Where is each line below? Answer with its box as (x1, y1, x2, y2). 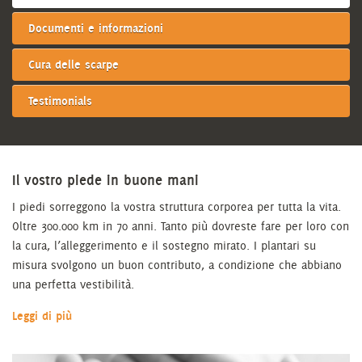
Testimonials (28, 94, 92, 108)
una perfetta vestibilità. (12, 277, 134, 292)
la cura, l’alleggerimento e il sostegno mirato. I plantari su (12, 238, 316, 253)
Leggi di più (12, 309, 72, 323)
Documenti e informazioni (28, 21, 163, 36)
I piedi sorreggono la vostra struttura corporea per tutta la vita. (12, 200, 341, 214)
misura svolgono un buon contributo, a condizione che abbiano (12, 258, 342, 272)
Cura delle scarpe (28, 57, 119, 72)
